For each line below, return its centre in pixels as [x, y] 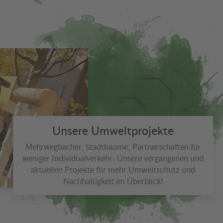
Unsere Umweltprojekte [113, 130]
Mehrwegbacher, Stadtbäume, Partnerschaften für [113, 147]
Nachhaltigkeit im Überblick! [113, 181]
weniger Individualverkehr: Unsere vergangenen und [113, 158]
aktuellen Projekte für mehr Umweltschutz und [113, 169]
